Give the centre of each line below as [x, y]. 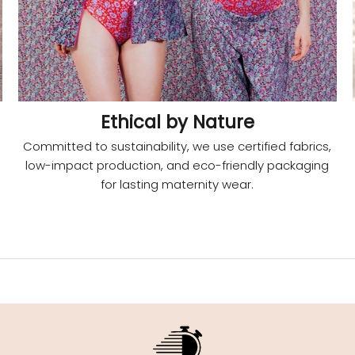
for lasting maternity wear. [177, 184]
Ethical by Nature [177, 122]
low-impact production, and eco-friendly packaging [177, 165]
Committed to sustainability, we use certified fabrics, [177, 146]
